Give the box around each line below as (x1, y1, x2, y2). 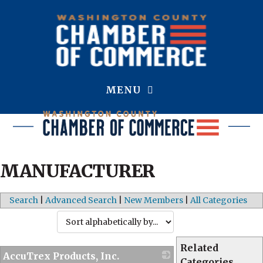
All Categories (190, 195, 247, 205)
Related (180, 242, 219, 254)
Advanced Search (45, 195, 117, 205)
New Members (124, 195, 183, 205)
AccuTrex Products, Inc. (3, 250, 119, 262)
